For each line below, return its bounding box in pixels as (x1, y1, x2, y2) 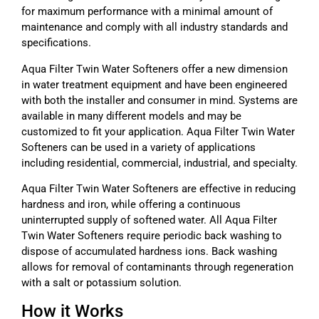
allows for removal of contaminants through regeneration (21, 261, 293, 274)
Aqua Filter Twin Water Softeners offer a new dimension (21, 62, 288, 75)
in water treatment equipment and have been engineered (21, 78, 287, 91)
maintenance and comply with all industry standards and (21, 21, 288, 34)
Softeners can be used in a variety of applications (21, 140, 256, 154)
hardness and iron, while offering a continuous (21, 198, 241, 211)
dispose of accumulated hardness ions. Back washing (21, 245, 277, 258)
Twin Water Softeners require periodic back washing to (21, 229, 282, 243)
